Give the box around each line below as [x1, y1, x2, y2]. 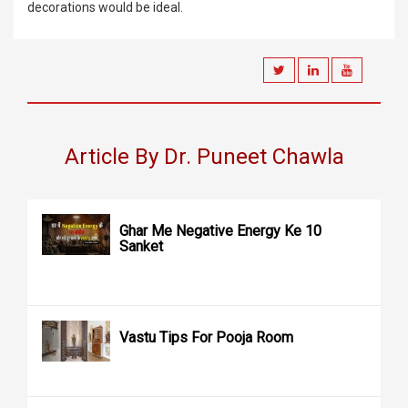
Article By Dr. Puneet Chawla [64, 143, 344, 169]
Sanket [119, 237, 163, 255]
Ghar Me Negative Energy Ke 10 [119, 221, 321, 240]
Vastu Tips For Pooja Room [119, 328, 293, 346]
